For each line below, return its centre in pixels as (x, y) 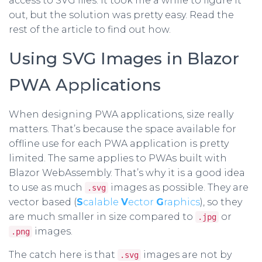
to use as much (47, 188)
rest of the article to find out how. (90, 30)
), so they (221, 202)
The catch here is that (63, 255)
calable (102, 202)
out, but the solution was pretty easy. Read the (121, 15)
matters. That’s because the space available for (123, 129)
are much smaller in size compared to (102, 217)
